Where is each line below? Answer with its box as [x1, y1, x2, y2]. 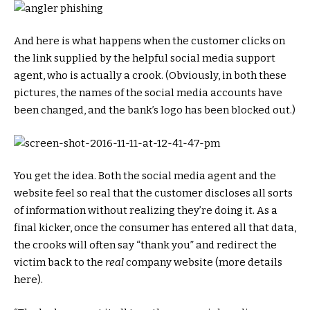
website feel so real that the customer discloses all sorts [14, 187, 293, 200]
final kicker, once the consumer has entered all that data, [14, 221, 296, 235]
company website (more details [124, 256, 282, 269]
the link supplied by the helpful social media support [14, 52, 275, 65]
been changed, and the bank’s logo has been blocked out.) [14, 104, 295, 117]
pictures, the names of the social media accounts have [14, 86, 282, 100]
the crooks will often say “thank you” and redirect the [14, 239, 277, 252]
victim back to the [14, 256, 105, 269]
